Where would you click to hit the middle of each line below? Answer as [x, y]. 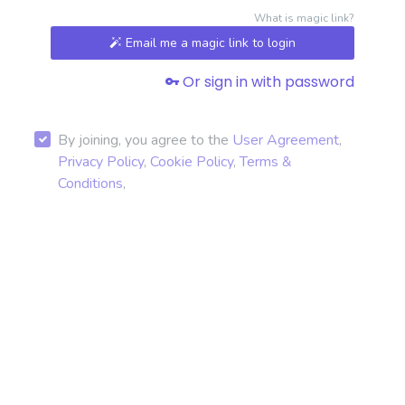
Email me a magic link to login [211, 43]
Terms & [266, 162]
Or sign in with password [267, 82]
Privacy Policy [101, 162]
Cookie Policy [192, 162]
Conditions [90, 184]
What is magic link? [304, 18]
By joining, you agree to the [145, 141]
